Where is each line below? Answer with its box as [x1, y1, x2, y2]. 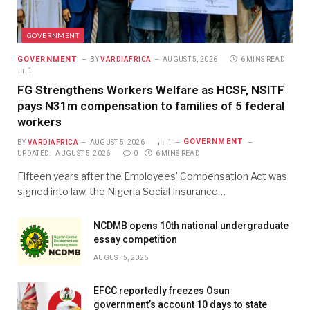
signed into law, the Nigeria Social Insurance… [17, 185, 226, 197]
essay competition [93, 233, 177, 245]
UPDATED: [17, 149, 51, 157]
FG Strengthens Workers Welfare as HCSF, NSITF [17, 83, 284, 98]
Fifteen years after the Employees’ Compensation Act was [17, 170, 287, 182]
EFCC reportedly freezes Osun [93, 284, 230, 296]
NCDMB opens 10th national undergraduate [93, 219, 289, 231]
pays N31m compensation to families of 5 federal [17, 99, 284, 113]
